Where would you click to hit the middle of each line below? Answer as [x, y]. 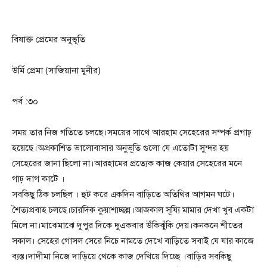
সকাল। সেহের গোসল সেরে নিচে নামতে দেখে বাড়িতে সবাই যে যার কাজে [133, 241]
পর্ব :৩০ [25, 102]
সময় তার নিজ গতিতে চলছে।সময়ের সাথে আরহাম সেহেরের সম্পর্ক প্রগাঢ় [132, 133]
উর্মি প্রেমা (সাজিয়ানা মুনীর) [56, 71]
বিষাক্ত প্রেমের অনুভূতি [49, 40]
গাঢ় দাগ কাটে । [38, 179]
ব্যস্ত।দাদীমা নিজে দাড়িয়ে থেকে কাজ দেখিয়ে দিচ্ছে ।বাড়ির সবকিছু [122, 257]
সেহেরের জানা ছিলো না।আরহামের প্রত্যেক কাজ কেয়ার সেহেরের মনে [127, 164]
